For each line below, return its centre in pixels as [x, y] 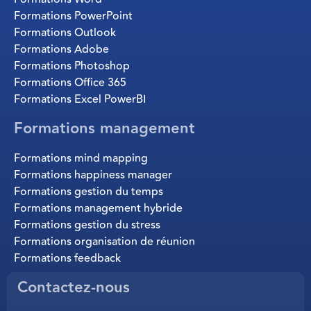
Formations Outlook [65, 33]
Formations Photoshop [72, 66]
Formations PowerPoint [73, 16]
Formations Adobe [61, 50]
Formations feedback [67, 259]
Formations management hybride [98, 209]
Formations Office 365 [70, 83]
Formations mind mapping [81, 159]
